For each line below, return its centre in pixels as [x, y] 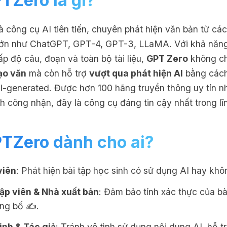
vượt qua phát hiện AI [136, 73]
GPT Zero [167, 58]
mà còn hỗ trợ [58, 73]
